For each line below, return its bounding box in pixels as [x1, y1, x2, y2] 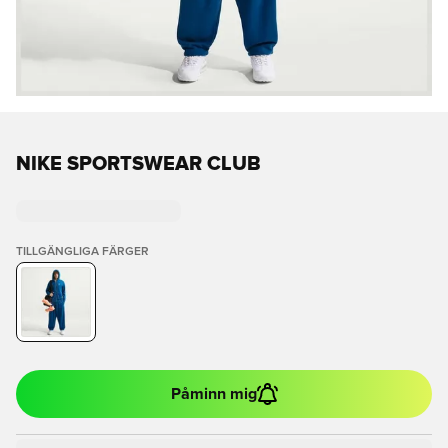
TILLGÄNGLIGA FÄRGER [16, 246, 149, 258]
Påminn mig [170, 386, 257, 402]
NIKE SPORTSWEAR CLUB [16, 154, 261, 174]
